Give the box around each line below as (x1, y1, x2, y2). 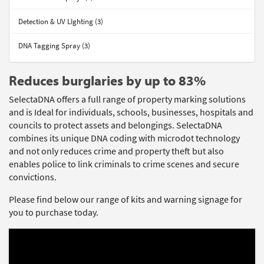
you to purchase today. (9, 206, 98, 219)
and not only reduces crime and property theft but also (9, 145, 224, 157)
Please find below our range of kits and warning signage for (9, 193, 242, 206)
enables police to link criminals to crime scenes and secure (9, 158, 239, 170)
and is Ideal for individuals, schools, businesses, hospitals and (9, 106, 253, 118)
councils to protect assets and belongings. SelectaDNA (9, 119, 222, 131)
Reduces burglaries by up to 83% (9, 72, 206, 89)
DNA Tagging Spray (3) (18, 41, 90, 51)
